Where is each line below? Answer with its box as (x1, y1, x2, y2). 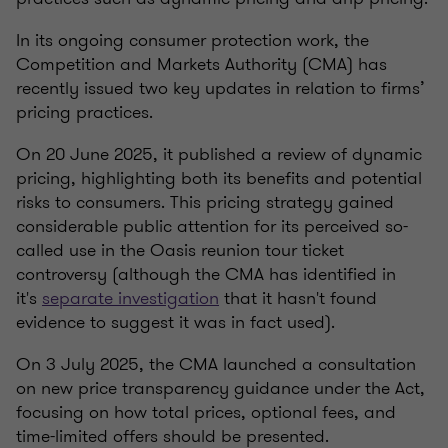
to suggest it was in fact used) (90, 308, 331, 335)
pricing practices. (16, 98, 153, 125)
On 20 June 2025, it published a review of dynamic (16, 140, 422, 167)
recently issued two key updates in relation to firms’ (16, 74, 425, 101)
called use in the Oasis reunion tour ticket (16, 236, 344, 263)
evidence (16, 308, 85, 335)
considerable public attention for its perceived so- (16, 212, 408, 239)
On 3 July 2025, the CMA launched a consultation (16, 350, 416, 377)
